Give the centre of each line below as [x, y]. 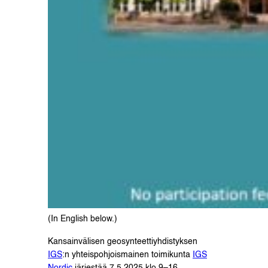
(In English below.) [83, 219]
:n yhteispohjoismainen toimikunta [127, 255]
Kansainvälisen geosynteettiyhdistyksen [123, 242]
